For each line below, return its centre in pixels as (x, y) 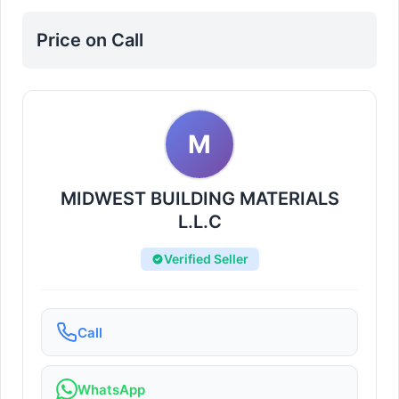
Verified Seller (206, 259)
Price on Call (90, 40)
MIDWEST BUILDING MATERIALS (199, 199)
